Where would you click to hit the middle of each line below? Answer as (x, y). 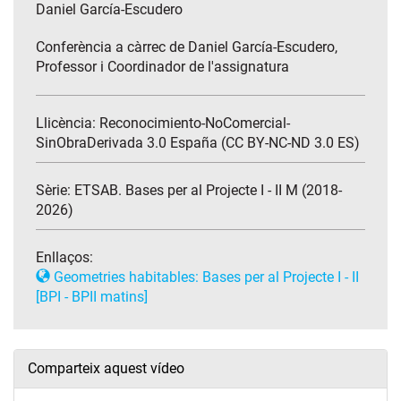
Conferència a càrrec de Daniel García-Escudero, (187, 47)
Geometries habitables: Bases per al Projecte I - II (205, 277)
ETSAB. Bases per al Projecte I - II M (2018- (208, 191)
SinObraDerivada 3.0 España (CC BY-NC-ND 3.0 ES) (198, 143)
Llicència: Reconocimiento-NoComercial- (163, 124)
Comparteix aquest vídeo (106, 369)
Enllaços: (64, 258)
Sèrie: (55, 191)
